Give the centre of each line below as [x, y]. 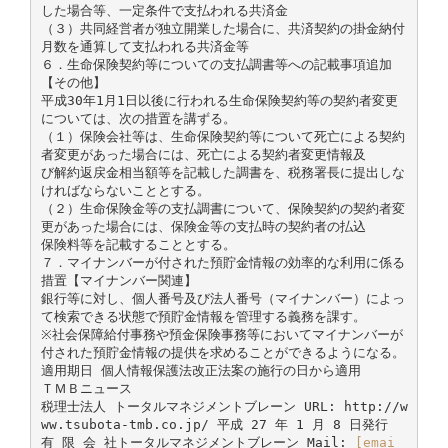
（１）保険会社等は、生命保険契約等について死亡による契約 [222, 136]
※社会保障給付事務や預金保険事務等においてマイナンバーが [221, 334]
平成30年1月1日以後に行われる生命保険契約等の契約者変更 [219, 100]
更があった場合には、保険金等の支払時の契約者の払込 [203, 226]
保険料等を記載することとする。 [138, 244]
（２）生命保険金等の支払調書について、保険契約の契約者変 [222, 208]
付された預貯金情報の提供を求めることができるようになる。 [222, 352]
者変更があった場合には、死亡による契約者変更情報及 [203, 154]
